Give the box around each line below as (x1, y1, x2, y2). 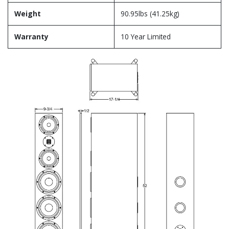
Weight (14, 9, 41, 18)
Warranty (14, 32, 49, 41)
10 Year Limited (121, 32, 171, 41)
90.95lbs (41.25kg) (121, 9, 179, 18)
